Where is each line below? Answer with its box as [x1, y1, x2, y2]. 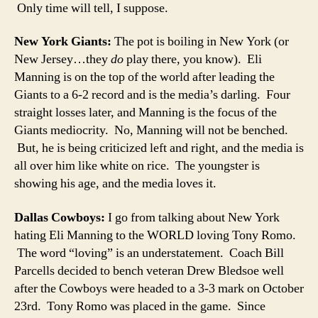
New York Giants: [14, 33, 111, 50]
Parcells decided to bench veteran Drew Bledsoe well [14, 262, 284, 279]
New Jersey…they [14, 51, 111, 67]
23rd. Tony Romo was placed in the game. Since [14, 297, 265, 314]
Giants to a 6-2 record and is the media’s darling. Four [14, 87, 290, 103]
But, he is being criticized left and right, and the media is [14, 140, 304, 156]
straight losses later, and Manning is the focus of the [14, 104, 277, 121]
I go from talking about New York [105, 209, 280, 226]
